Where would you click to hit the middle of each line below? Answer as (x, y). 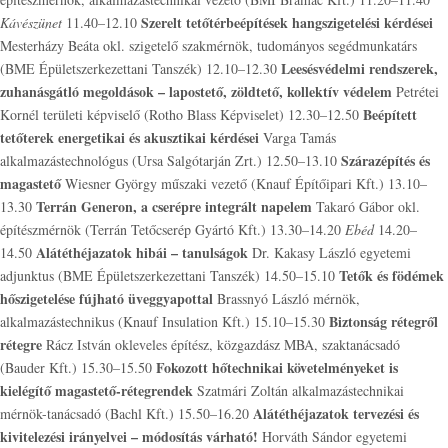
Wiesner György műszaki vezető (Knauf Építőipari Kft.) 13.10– (244, 183)
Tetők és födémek (391, 275)
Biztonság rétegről (383, 321)
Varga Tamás (297, 137)
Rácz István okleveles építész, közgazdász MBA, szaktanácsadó (221, 344)
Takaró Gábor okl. (366, 206)
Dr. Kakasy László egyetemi (329, 252)
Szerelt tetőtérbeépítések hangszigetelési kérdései (287, 22)
